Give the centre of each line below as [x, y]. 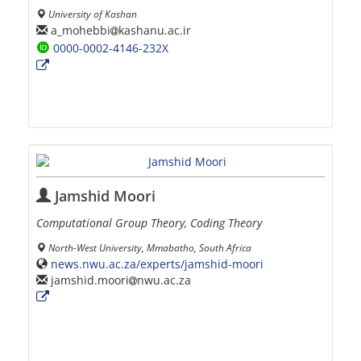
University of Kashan [93, 13]
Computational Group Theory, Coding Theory [149, 222]
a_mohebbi [79, 30]
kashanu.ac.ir [155, 30]
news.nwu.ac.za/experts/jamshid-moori [157, 263]
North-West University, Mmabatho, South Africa [150, 247]
